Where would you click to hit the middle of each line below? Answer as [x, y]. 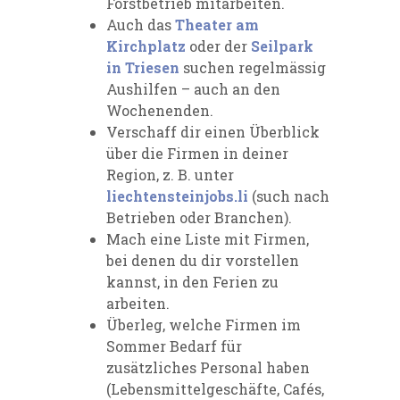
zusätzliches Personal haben [208, 367]
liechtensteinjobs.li [177, 196]
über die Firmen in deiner [197, 153]
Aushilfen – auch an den [193, 88]
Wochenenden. [160, 110]
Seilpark [282, 46]
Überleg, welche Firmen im [204, 324]
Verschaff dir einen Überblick [213, 131]
